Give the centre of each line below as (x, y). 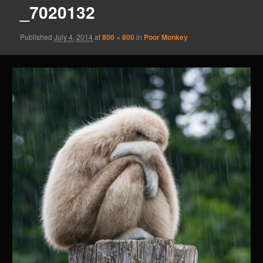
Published (37, 36)
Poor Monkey (166, 37)
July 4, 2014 (74, 36)
